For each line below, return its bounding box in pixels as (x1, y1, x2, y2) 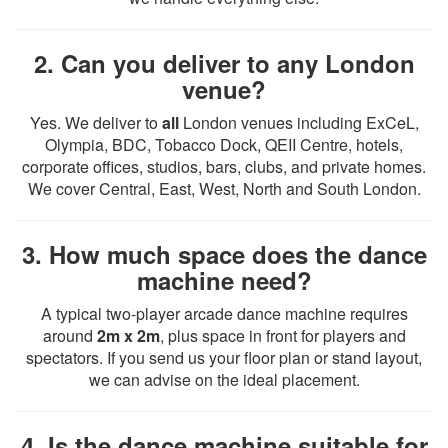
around (42, 324, 97, 347)
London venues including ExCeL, (178, 111, 419, 134)
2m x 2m (96, 324, 160, 347)
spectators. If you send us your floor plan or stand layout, (26, 346, 422, 369)
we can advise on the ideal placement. (88, 368, 360, 391)
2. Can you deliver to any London (33, 46, 415, 80)
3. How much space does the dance (21, 237, 427, 271)
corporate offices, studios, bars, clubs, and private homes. (22, 155, 426, 178)
